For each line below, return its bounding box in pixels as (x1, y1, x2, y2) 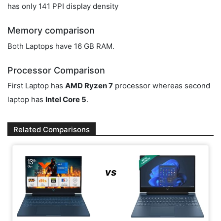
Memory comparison (7, 25, 95, 36)
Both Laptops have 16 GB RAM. (7, 41, 114, 51)
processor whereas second (113, 81, 210, 91)
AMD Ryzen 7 (65, 81, 113, 91)
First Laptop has (7, 81, 65, 91)
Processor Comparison (7, 65, 105, 75)
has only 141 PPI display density (7, 1, 118, 11)
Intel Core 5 (45, 95, 86, 105)
